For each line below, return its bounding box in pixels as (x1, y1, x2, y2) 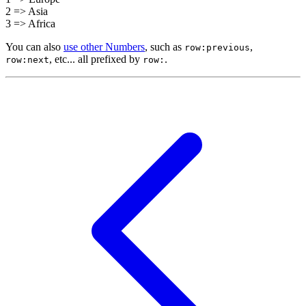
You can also (5, 41, 64, 53)
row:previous (184, 42, 250, 53)
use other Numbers (64, 41, 145, 53)
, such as (145, 41, 184, 53)
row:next (5, 55, 49, 66)
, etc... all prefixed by (49, 53, 143, 66)
